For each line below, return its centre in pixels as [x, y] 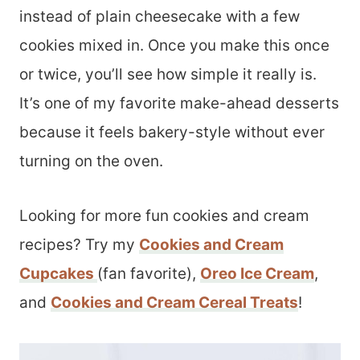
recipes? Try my [79, 245]
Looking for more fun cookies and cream [164, 216]
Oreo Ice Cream [257, 274]
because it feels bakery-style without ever [172, 132]
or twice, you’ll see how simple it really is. [168, 74]
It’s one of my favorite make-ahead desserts [179, 103]
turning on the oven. [91, 161]
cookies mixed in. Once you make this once [174, 45]
